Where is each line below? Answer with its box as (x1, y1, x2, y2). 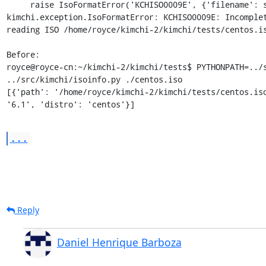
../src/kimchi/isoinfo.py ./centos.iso (6, 73, 182, 85)
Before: (6, 48, 40, 60)
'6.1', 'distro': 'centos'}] (6, 98, 135, 110)
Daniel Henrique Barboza (56, 235, 182, 249)
